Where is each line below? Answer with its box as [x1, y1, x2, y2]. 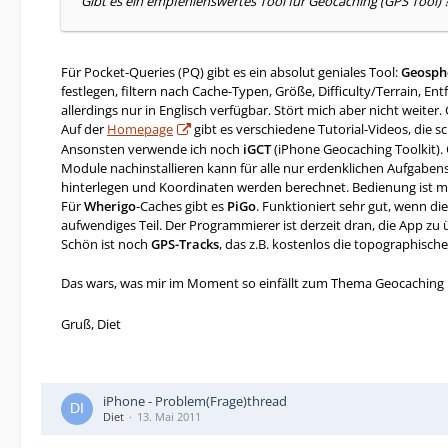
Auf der [61, 120, 107, 138]
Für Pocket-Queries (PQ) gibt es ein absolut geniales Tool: [61, 63, 401, 81]
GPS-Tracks [151, 235, 219, 253]
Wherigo [84, 197, 136, 215]
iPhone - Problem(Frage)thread [103, 392, 287, 410]
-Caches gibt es [136, 197, 227, 215]
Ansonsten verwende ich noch [61, 140, 243, 158]
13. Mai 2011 [137, 409, 201, 424]
